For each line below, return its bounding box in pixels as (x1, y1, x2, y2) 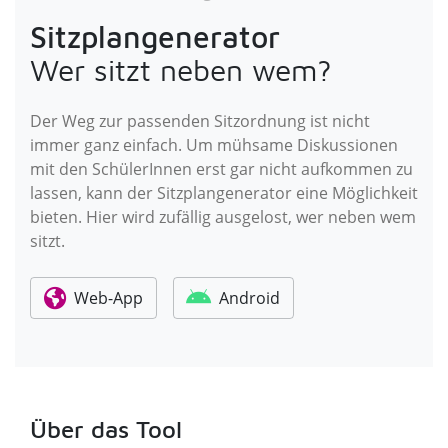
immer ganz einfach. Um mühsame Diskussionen (30, 133, 398, 156)
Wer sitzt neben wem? (30, 51, 332, 87)
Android (219, 286, 281, 309)
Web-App (73, 286, 143, 309)
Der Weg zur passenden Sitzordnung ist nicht (30, 109, 370, 132)
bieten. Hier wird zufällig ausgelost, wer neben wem (30, 205, 416, 228)
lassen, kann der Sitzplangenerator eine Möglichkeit (30, 181, 418, 204)
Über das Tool (30, 414, 182, 443)
